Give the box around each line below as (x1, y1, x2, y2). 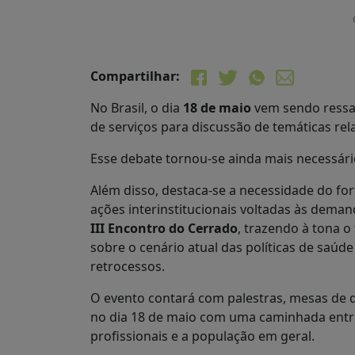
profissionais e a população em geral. (90, 327, 315, 345)
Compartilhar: (90, 67, 180, 85)
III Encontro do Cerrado (90, 219, 238, 237)
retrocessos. (90, 258, 165, 275)
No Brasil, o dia (90, 99, 183, 116)
